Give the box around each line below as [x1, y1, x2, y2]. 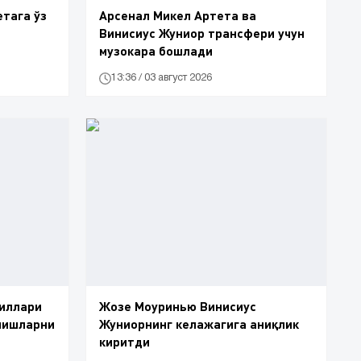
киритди [99, 334, 150, 350]
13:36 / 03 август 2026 [111, 73, 212, 83]
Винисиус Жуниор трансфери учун [99, 24, 305, 40]
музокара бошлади [99, 42, 213, 58]
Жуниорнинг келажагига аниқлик [99, 316, 299, 332]
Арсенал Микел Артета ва [99, 6, 256, 23]
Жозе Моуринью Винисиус [99, 298, 256, 314]
